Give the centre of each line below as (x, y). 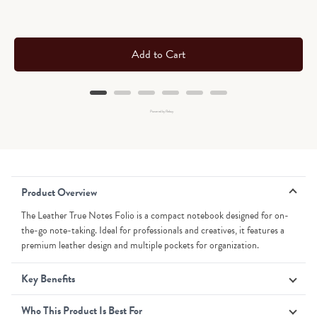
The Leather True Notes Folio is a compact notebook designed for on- (155, 215)
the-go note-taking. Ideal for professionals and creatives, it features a (153, 230)
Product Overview (59, 192)
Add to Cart (158, 54)
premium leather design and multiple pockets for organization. (140, 245)
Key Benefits (48, 278)
